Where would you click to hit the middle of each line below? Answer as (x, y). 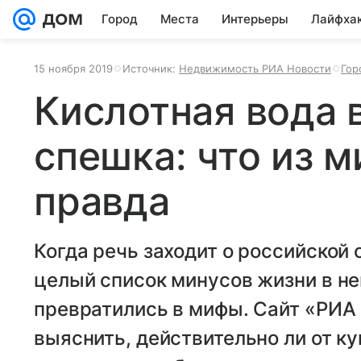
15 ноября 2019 (73, 68)
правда (102, 201)
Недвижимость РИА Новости (255, 68)
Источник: (151, 68)
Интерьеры (255, 19)
